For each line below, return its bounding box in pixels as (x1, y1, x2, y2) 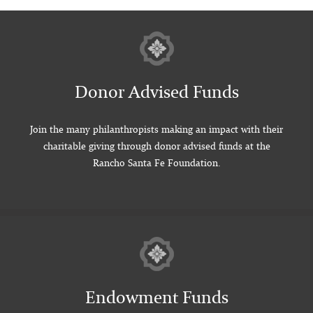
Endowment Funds (85, 285, 228, 308)
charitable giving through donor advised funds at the (43, 139, 270, 152)
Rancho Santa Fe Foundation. (92, 156, 221, 169)
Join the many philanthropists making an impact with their (30, 122, 283, 136)
